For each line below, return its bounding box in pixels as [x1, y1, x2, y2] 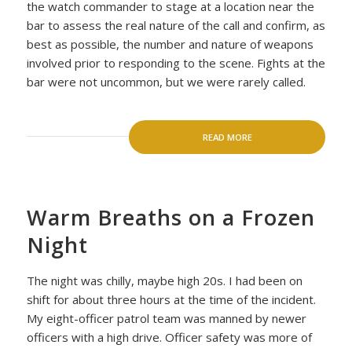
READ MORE [202, 130, 252, 143]
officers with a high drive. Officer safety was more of [26, 329, 312, 345]
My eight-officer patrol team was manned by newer [26, 310, 306, 326]
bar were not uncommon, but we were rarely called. [26, 74, 306, 90]
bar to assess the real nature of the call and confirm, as [26, 17, 325, 33]
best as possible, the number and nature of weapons [26, 36, 313, 52]
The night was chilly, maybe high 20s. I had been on [26, 273, 302, 288]
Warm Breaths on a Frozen [26, 203, 315, 232]
